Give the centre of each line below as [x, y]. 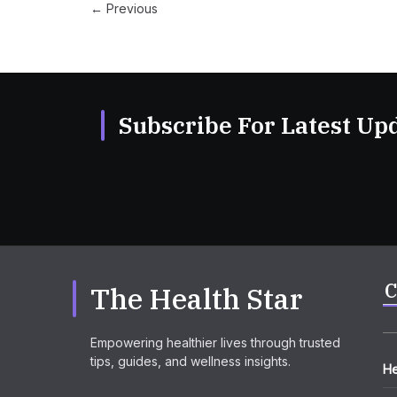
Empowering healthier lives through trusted [215, 343]
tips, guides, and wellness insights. [191, 361]
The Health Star [196, 299]
